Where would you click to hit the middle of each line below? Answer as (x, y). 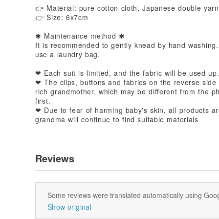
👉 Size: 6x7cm (62, 17)
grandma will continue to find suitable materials (117, 119)
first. (43, 100)
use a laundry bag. (68, 54)
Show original (69, 207)
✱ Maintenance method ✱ (80, 35)
